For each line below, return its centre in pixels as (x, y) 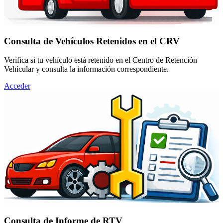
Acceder (17, 86)
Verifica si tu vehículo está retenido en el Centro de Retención (101, 60)
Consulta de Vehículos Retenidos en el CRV (92, 41)
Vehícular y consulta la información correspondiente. (86, 69)
